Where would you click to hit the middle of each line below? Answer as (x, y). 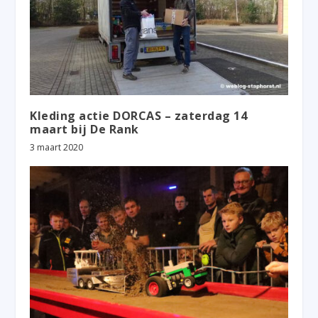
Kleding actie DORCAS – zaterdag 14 (139, 115)
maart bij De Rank (84, 129)
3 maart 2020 (57, 147)
